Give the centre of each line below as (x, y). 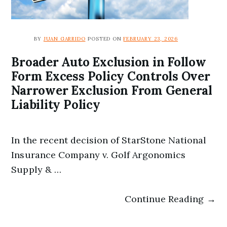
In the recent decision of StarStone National (109, 140)
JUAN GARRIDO (64, 39)
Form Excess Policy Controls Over (111, 77)
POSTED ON (106, 39)
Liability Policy (56, 105)
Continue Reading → (170, 199)
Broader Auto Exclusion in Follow (109, 62)
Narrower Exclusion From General (112, 91)
